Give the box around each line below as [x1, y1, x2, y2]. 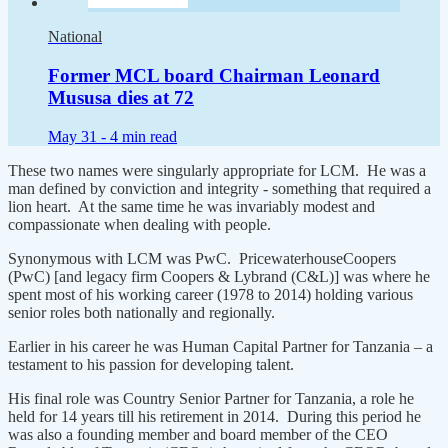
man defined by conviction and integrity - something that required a [8, 179, 431, 197]
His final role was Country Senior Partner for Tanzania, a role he [8, 389, 414, 407]
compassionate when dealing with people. [8, 215, 271, 233]
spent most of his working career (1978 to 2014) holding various [8, 285, 413, 303]
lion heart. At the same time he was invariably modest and [8, 197, 375, 215]
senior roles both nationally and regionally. [8, 303, 279, 321]
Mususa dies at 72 [48, 87, 194, 109]
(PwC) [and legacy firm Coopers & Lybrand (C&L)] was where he [8, 267, 430, 285]
